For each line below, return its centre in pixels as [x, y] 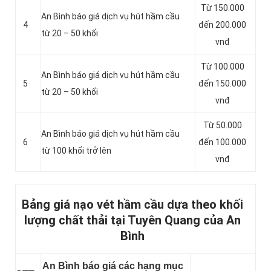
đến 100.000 [222, 142]
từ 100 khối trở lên [76, 151]
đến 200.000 [222, 25]
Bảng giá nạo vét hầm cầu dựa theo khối [132, 205]
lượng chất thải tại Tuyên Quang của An [132, 220]
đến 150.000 [222, 84]
